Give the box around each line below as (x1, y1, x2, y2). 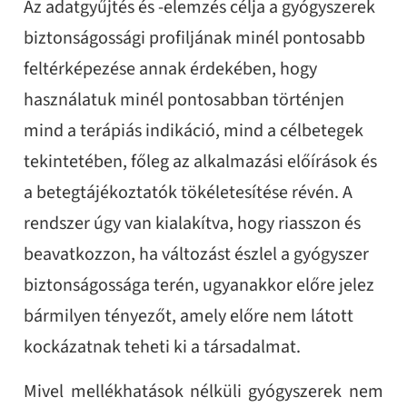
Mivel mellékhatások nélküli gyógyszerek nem (24, 379, 383, 404)
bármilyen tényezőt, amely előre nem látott (24, 303, 354, 329)
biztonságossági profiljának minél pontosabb (24, 25, 366, 51)
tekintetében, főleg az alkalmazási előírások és (24, 149, 378, 174)
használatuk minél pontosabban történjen (24, 87, 345, 113)
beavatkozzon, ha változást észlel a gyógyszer (24, 242, 370, 267)
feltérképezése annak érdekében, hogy (24, 56, 318, 82)
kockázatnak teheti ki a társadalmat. (24, 334, 305, 360)
